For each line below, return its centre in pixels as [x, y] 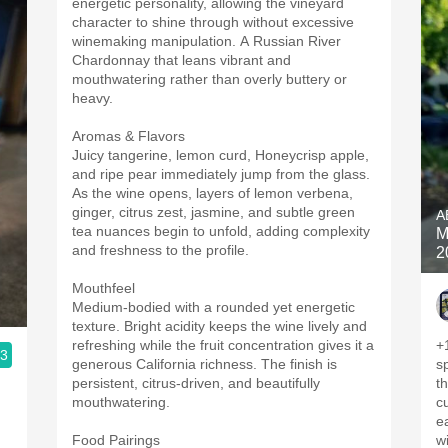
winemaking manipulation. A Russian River [206, 41]
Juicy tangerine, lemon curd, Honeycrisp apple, [220, 155]
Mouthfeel [103, 288]
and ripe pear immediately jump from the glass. [221, 174]
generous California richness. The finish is [204, 364]
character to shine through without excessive [213, 22]
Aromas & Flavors [128, 136]
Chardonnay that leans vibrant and [181, 60]
